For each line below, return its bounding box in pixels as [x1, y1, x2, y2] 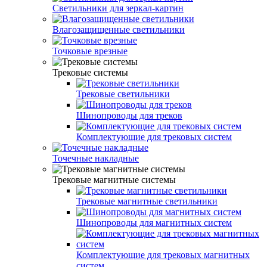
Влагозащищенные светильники [52, 24, 185, 35]
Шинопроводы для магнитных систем [76, 217, 232, 228]
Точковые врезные [52, 45, 128, 56]
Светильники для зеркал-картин [52, 2, 184, 13]
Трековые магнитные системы [52, 174, 176, 185]
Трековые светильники [76, 88, 170, 99]
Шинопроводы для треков [76, 110, 182, 120]
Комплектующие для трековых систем [76, 131, 232, 142]
